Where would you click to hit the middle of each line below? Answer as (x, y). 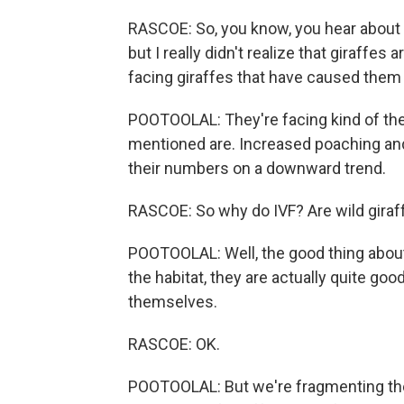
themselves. (173, 302)
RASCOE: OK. (174, 344)
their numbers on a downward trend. (257, 168)
